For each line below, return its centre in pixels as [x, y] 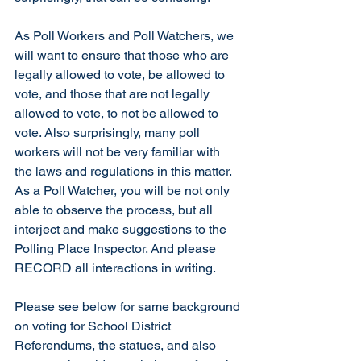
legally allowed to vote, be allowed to [121, 75]
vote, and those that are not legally [114, 94]
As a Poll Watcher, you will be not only [124, 191]
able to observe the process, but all [115, 210]
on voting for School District [94, 326]
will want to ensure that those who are [123, 55]
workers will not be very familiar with [119, 152]
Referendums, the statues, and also [117, 345]
